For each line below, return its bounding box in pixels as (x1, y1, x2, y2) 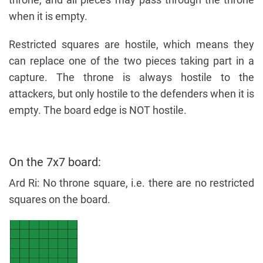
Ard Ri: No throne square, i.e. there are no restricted (9, 176, 254, 189)
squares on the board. (9, 193, 110, 205)
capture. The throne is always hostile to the (9, 70, 254, 83)
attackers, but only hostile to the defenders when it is (9, 87, 254, 100)
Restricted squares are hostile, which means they (9, 38, 254, 50)
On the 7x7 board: (9, 154, 101, 169)
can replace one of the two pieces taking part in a (9, 54, 254, 67)
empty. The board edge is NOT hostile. (9, 103, 187, 116)
